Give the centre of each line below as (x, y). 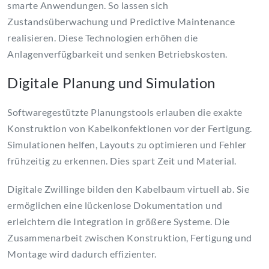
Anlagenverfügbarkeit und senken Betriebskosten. (117, 54)
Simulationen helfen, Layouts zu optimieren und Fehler (127, 145)
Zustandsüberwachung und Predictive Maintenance (121, 22)
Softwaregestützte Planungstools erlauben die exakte (125, 112)
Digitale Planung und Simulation (111, 83)
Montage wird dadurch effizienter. (82, 254)
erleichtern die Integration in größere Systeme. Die (119, 222)
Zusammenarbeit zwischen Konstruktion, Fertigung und (130, 238)
